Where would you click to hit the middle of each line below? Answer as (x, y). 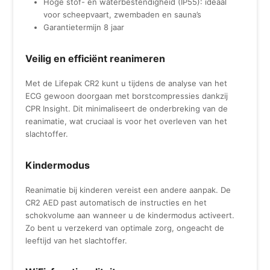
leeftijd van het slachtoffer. (77, 240)
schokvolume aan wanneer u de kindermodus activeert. (130, 215)
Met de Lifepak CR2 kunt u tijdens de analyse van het (127, 83)
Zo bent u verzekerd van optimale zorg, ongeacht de (125, 228)
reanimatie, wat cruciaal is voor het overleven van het (127, 121)
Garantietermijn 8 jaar (84, 27)
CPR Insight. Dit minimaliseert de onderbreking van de (127, 108)
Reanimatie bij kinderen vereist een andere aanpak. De (128, 190)
